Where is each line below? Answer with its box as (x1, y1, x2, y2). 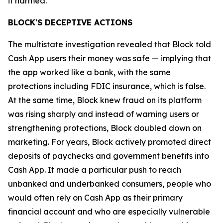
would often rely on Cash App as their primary (8, 193, 183, 203)
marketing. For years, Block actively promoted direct (8, 137, 211, 147)
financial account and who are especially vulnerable (8, 207, 210, 217)
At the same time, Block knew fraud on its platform (8, 95, 202, 105)
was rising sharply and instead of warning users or (8, 109, 199, 119)
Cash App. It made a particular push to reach (8, 165, 181, 175)
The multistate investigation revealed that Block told (8, 39, 211, 49)
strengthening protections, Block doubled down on (8, 123, 202, 133)
